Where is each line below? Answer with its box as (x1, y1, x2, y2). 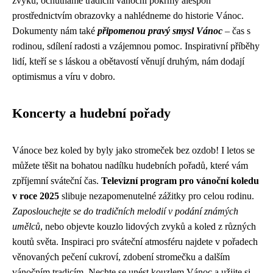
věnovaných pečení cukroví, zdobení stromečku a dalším (12, 252, 230, 262)
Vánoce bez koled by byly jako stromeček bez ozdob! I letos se (12, 145, 255, 155)
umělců (12, 221, 40, 232)
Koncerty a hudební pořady (12, 106, 171, 121)
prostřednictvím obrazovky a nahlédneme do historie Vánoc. (12, 10, 244, 21)
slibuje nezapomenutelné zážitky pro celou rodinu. (59, 191, 254, 201)
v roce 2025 (12, 191, 59, 201)
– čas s (222, 26, 250, 36)
